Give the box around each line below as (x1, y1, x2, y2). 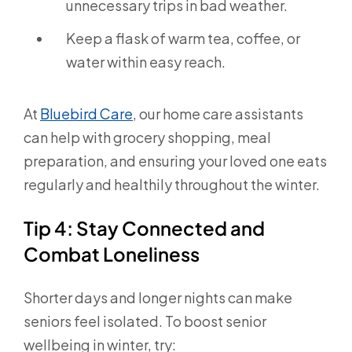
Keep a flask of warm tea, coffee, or (66, 28, 300, 47)
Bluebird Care (40, 104, 133, 123)
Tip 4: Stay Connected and (24, 215, 265, 240)
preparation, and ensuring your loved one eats (24, 151, 327, 170)
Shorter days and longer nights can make (24, 288, 292, 306)
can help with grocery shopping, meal (24, 127, 271, 146)
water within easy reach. (66, 52, 225, 71)
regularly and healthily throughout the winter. (24, 174, 320, 193)
